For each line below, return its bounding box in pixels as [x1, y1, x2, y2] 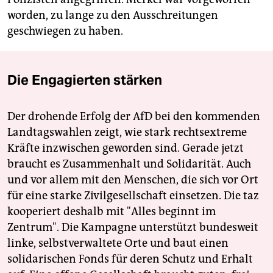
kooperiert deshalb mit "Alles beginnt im [7, 205, 216, 219]
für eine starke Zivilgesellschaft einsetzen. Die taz [7, 189, 259, 203]
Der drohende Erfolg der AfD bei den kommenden [7, 110, 260, 124]
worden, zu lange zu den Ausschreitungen [7, 9, 218, 23]
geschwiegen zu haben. [7, 24, 123, 38]
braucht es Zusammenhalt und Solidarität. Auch [7, 157, 251, 171]
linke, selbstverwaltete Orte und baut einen [7, 236, 229, 250]
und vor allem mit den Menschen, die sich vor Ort [7, 173, 258, 187]
